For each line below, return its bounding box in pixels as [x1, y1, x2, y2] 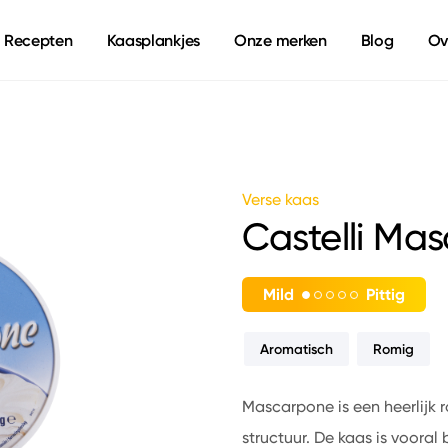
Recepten [3, 30, 73, 50]
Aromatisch [259, 340, 333, 358]
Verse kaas [241, 190, 319, 209]
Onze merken [234, 30, 327, 50]
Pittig [365, 284, 405, 305]
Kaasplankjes [106, 30, 200, 50]
